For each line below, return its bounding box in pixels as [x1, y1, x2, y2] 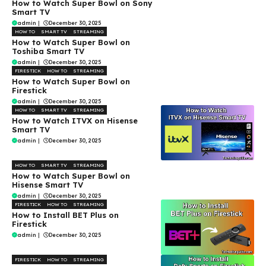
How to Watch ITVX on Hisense [12, 115, 138, 125]
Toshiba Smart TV [12, 46, 84, 56]
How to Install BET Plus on [12, 210, 119, 220]
